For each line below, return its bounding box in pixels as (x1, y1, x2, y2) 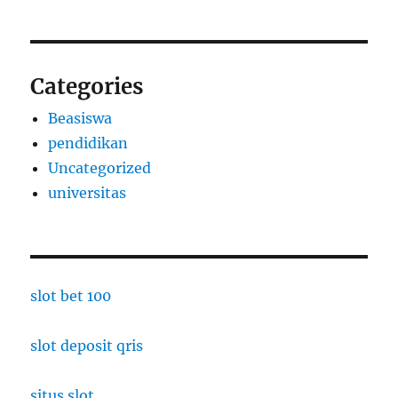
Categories (30, 73, 144, 101)
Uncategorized (48, 159, 152, 178)
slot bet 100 (30, 287, 112, 306)
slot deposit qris (30, 337, 144, 355)
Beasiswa (48, 109, 113, 128)
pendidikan (48, 134, 129, 153)
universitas (48, 184, 127, 203)
